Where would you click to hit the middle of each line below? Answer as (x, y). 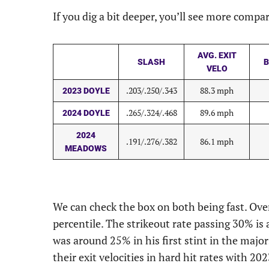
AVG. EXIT (217, 55)
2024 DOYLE (86, 113)
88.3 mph (217, 90)
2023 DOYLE (86, 91)
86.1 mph (217, 141)
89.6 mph (217, 113)
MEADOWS (86, 148)
